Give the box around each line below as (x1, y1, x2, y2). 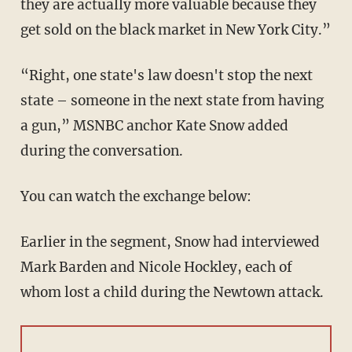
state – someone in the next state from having (20, 92, 324, 110)
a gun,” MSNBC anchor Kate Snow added (20, 117, 288, 135)
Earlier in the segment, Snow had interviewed (20, 233, 320, 251)
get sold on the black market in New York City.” (20, 21, 331, 39)
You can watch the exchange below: (20, 188, 251, 206)
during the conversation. (20, 142, 183, 160)
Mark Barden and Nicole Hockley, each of (20, 258, 292, 277)
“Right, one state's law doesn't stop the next (20, 67, 313, 85)
